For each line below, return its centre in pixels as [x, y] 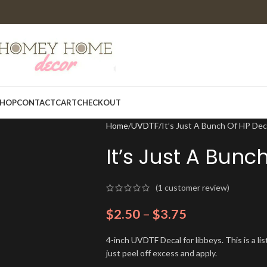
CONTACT [36, 103]
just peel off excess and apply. [161, 253]
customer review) [196, 188]
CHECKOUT [99, 103]
